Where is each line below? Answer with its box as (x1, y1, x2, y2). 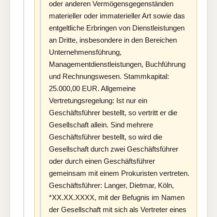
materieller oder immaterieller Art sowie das (49, 12, 185, 20)
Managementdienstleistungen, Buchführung (49, 60, 186, 69)
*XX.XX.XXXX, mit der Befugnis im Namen (49, 193, 185, 202)
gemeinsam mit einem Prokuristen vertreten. (49, 169, 189, 178)
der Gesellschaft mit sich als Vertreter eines (49, 205, 186, 214)
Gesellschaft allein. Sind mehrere (49, 121, 153, 129)
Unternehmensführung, (49, 48, 122, 57)
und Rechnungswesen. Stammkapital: (49, 72, 169, 81)
